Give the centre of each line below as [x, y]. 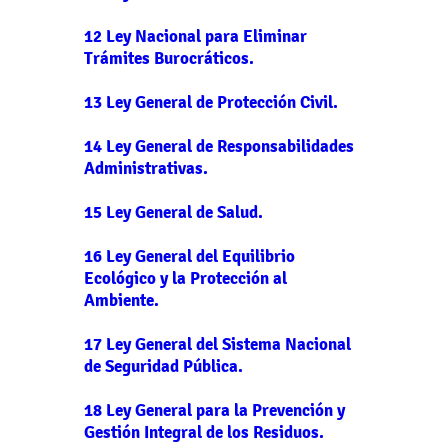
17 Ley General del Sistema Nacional [217, 344]
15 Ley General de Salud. [173, 212]
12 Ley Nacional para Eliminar [195, 36]
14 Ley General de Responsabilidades [219, 146]
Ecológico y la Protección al [185, 278]
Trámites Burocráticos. [169, 58]
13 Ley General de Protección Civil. [211, 102]
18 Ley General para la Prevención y [214, 410]
